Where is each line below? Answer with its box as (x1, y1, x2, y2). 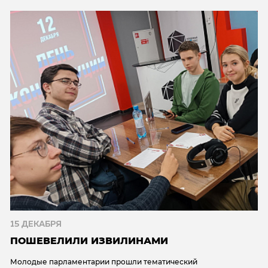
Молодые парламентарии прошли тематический (10, 257, 197, 267)
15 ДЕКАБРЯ (10, 220, 62, 229)
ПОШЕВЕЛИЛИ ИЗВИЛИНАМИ (10, 235, 168, 247)
